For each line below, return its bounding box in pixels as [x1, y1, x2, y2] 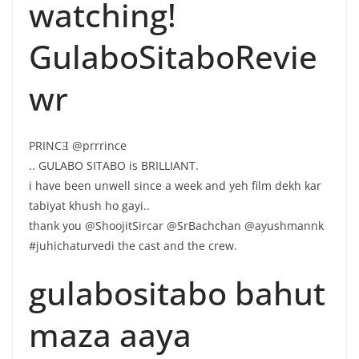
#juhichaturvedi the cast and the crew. [29, 237, 237, 253]
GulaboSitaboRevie [29, 34, 317, 79]
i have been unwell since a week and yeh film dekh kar [29, 177, 321, 193]
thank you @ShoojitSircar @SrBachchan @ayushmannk [29, 217, 324, 233]
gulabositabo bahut [29, 270, 325, 315]
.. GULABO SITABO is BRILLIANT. [29, 157, 199, 173]
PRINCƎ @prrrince [29, 137, 127, 153]
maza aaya [29, 312, 192, 357]
